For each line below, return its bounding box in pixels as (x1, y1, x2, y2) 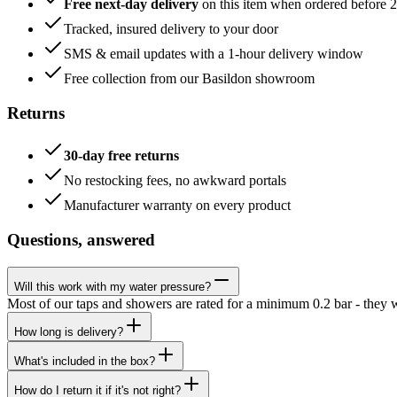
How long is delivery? (14, 324, 123, 339)
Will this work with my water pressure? (14, 279, 211, 293)
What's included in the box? (14, 354, 155, 368)
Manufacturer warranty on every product (64, 198, 291, 214)
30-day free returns (64, 148, 179, 164)
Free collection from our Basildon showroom (64, 71, 315, 86)
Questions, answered (7, 230, 155, 250)
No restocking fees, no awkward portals (64, 173, 286, 189)
